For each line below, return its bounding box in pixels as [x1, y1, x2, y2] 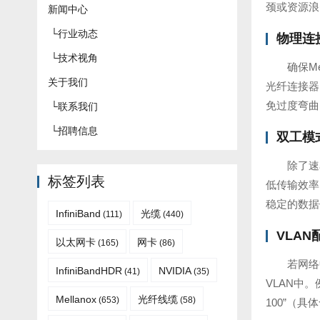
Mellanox [56, 294, 96, 305]
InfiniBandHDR [56, 265, 122, 276]
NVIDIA [159, 265, 191, 276]
